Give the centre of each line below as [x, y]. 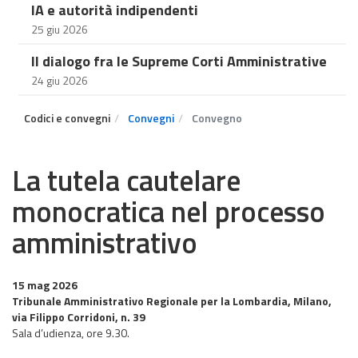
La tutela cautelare [126, 180]
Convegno [216, 118]
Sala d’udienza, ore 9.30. [71, 333]
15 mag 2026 [45, 285]
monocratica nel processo [169, 211]
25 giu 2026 [60, 29]
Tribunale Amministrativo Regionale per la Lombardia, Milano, [172, 301]
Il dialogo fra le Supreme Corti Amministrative [179, 61]
